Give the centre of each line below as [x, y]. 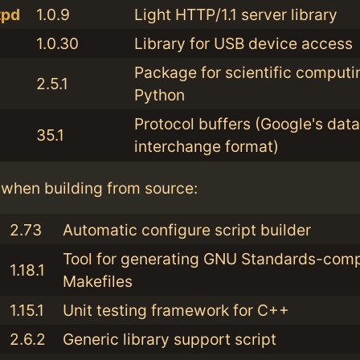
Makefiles [97, 282]
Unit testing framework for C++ [176, 311]
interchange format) [206, 147]
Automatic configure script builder [186, 230]
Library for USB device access [243, 44]
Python [159, 95]
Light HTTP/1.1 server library [235, 15]
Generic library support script [169, 340]
